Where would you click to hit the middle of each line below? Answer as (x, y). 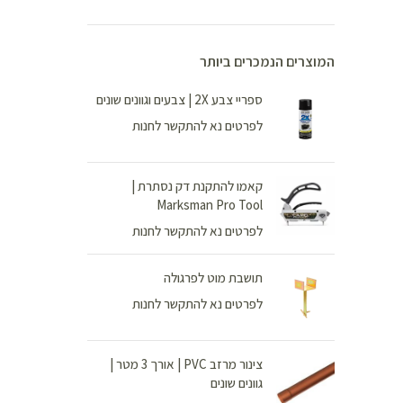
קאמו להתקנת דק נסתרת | (197, 186)
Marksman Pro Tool (210, 205)
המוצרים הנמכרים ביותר (267, 62)
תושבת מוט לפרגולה (213, 278)
